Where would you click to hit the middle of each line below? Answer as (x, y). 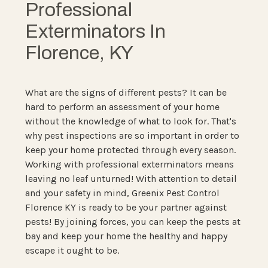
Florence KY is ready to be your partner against (126, 207)
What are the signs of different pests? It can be (126, 92)
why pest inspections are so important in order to (132, 135)
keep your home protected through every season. (130, 150)
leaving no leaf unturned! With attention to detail (131, 178)
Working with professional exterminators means (129, 164)
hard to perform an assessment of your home (122, 106)
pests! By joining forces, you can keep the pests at (133, 221)
